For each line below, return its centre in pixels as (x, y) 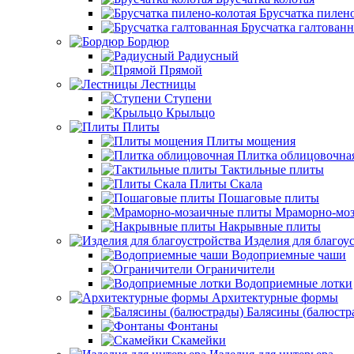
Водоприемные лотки (294, 283)
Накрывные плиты (270, 226)
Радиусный (208, 56)
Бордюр (147, 41)
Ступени (188, 98)
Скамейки (199, 340)
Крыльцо (190, 113)
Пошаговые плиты (269, 198)
